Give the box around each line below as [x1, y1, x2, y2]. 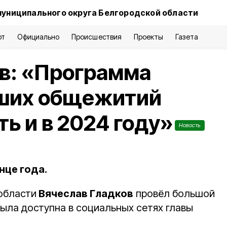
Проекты [133, 32, 163, 41]
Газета [175, 32, 199, 41]
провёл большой [133, 187, 215, 200]
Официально [17, 32, 60, 41]
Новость [179, 122, 201, 129]
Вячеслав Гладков [36, 187, 133, 200]
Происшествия [71, 32, 122, 41]
